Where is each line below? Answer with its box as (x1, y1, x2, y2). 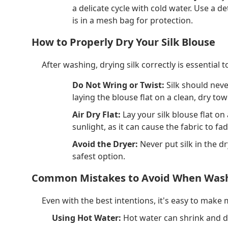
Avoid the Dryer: (72, 138, 138, 150)
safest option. (72, 150, 125, 162)
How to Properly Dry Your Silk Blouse (32, 35, 215, 49)
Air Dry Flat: (72, 108, 121, 120)
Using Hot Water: (52, 212, 121, 223)
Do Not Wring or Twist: (72, 79, 164, 91)
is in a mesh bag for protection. (72, 14, 193, 26)
